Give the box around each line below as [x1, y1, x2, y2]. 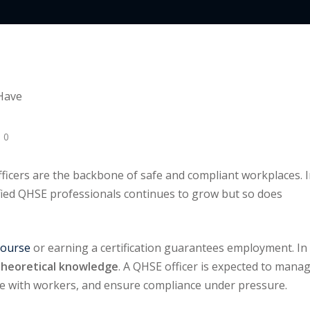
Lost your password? [175, 42, 283, 57]
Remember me [47, 42, 122, 58]
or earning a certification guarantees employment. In [30, 240, 307, 256]
